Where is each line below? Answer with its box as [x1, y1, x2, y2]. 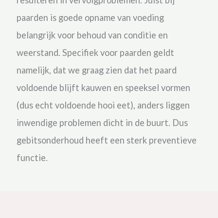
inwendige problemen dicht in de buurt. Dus [16, 117, 188, 128]
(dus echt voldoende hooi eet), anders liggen [16, 99, 190, 110]
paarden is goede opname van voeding [16, 12, 164, 23]
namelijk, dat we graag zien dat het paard [16, 64, 177, 75]
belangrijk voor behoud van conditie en [16, 29, 168, 40]
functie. [16, 152, 50, 163]
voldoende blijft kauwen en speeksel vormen [16, 82, 190, 93]
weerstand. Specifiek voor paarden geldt [16, 47, 174, 58]
